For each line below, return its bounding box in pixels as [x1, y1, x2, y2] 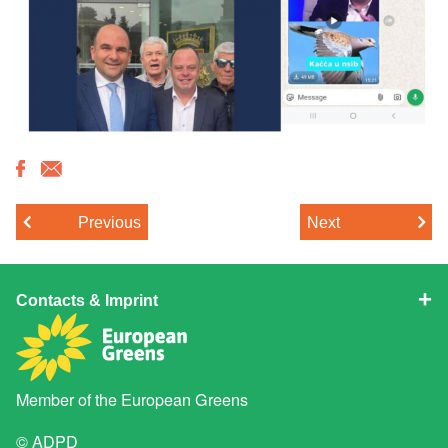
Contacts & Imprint [16, 291, 159, 310]
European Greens [121, 387, 249, 412]
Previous [78, 212, 142, 231]
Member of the [16, 387, 122, 412]
